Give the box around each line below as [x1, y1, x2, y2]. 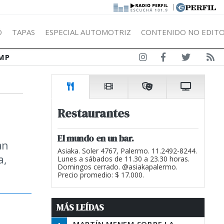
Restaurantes [57, 105, 129, 121]
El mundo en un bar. [57, 132, 134, 144]
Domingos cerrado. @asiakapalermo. [57, 162, 177, 171]
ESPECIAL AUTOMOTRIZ [45, 26, 131, 37]
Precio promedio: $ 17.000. [57, 170, 144, 179]
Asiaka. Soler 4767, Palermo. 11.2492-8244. [57, 146, 197, 155]
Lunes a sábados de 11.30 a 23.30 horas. [57, 154, 189, 163]
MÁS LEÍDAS [56, 201, 104, 213]
